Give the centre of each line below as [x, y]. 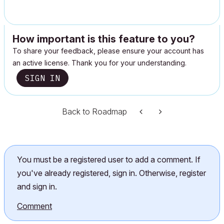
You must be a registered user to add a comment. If [109, 159]
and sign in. [37, 186]
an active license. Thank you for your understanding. [99, 63]
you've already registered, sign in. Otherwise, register [111, 173]
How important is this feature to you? [104, 39]
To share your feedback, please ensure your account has [108, 51]
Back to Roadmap [94, 111]
